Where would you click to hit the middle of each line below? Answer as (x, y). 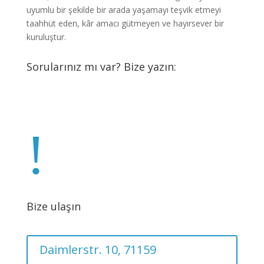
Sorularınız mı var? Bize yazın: (101, 67)
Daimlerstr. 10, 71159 (98, 250)
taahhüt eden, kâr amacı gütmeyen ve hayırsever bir (125, 23)
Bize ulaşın (53, 206)
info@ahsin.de (132, 102)
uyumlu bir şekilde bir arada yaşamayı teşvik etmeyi (123, 10)
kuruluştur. (46, 37)
